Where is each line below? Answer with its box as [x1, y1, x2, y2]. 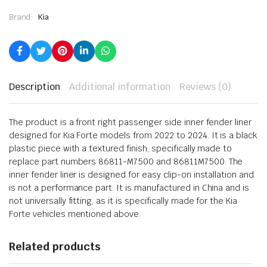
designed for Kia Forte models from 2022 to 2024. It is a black [9, 129, 257, 141]
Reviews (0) [179, 80, 231, 93]
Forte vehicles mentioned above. [9, 208, 141, 219]
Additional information [69, 80, 171, 93]
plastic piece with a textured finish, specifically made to [9, 142, 232, 154]
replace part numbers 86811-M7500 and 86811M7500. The [9, 156, 243, 167]
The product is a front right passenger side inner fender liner [9, 116, 252, 128]
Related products [9, 239, 101, 253]
